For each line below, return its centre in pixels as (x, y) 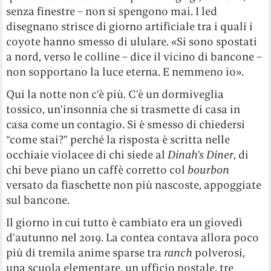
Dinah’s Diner (201, 155)
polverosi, (219, 253)
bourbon (209, 170)
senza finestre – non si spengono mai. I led (112, 11)
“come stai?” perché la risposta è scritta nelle (118, 140)
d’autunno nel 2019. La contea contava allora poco (133, 238)
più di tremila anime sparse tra (85, 253)
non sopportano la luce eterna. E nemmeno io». (125, 72)
